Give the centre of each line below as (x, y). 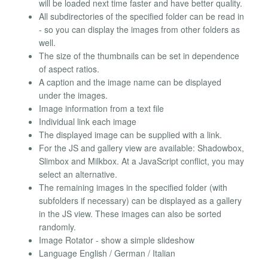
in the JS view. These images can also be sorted (130, 214)
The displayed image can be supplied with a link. (130, 135)
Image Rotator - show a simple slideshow (117, 240)
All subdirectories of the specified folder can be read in (141, 16)
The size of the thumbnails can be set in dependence (139, 56)
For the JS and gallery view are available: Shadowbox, (141, 148)
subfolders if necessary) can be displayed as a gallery (140, 201)
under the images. (73, 95)
